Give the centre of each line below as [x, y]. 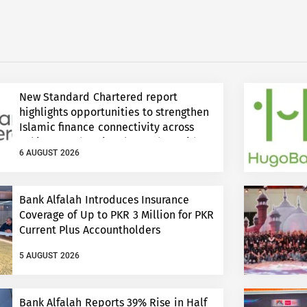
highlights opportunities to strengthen [114, 112]
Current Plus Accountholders [90, 230]
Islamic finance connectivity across [107, 127]
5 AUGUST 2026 [49, 256]
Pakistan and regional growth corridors [115, 143]
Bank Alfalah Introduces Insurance [104, 200]
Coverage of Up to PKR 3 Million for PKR [117, 215]
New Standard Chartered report [98, 97]
